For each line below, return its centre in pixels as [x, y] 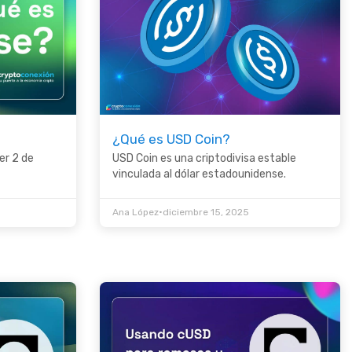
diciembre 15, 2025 [206, 213]
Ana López [136, 213]
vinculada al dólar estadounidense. [199, 174]
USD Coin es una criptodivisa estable [204, 159]
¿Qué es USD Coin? [171, 139]
